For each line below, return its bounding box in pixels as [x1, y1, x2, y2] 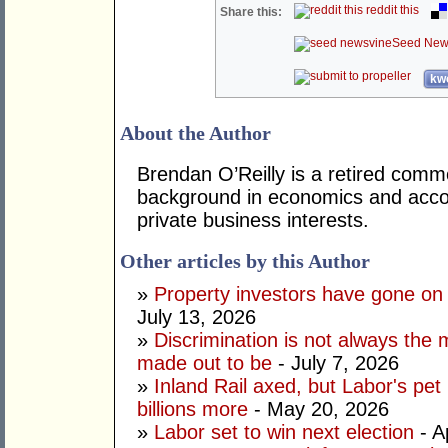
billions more [137, 398, 248, 421]
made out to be [137, 352, 272, 375]
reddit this [363, 3, 420, 18]
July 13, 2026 [137, 306, 256, 329]
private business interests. [137, 209, 369, 232]
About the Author [120, 122, 271, 145]
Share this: [220, 5, 283, 20]
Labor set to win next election [154, 421, 414, 444]
